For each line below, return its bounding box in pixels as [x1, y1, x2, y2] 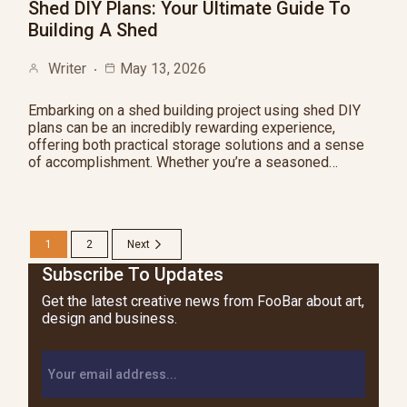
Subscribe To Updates [42, 263, 223, 285]
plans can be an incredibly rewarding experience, [28, 119, 335, 136]
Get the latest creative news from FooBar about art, [42, 293, 364, 310]
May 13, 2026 [120, 60, 206, 77]
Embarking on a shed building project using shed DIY [28, 102, 361, 119]
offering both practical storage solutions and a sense [28, 136, 364, 154]
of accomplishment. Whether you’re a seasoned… [28, 154, 338, 171]
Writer [48, 60, 86, 77]
